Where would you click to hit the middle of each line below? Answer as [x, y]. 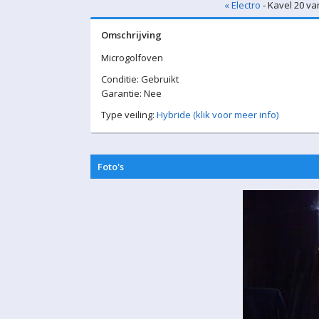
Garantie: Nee [131, 93]
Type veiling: [129, 115]
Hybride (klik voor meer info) [218, 115]
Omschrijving [131, 35]
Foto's [111, 167]
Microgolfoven [132, 58]
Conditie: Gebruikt [140, 79]
